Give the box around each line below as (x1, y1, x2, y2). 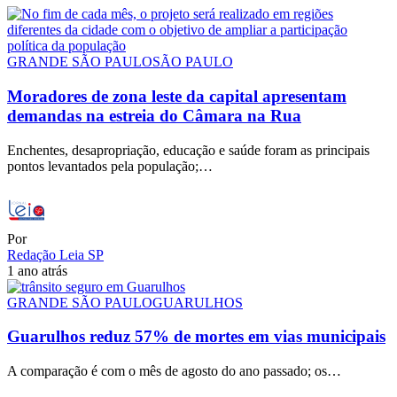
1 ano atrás (7, 262, 67, 278)
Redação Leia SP (7, 246, 104, 262)
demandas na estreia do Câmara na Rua (7, 105, 301, 125)
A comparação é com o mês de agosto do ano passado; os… (7, 363, 341, 379)
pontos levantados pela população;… (7, 158, 213, 174)
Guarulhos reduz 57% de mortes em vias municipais (7, 327, 385, 346)
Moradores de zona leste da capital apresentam (7, 86, 346, 105)
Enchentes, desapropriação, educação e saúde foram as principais (7, 142, 370, 158)
